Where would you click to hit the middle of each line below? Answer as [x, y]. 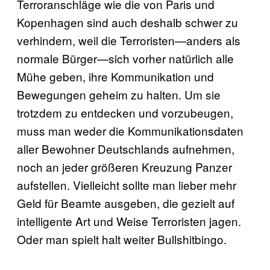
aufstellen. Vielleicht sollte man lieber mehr [127, 184]
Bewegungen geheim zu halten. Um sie [119, 94]
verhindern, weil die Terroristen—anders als [129, 40]
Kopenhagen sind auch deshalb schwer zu [127, 22]
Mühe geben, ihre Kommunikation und [115, 76]
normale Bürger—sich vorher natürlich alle [125, 58]
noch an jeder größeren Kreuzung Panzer [124, 166]
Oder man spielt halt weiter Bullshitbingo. [122, 239]
